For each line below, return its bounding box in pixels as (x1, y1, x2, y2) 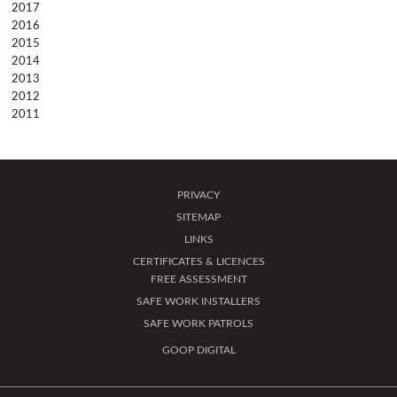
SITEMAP (176, 212, 221, 223)
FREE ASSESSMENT (150, 274, 247, 285)
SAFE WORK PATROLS (144, 318, 253, 330)
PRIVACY (177, 190, 220, 201)
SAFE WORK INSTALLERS (136, 296, 261, 307)
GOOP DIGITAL (161, 345, 236, 356)
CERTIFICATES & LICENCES (132, 256, 265, 268)
